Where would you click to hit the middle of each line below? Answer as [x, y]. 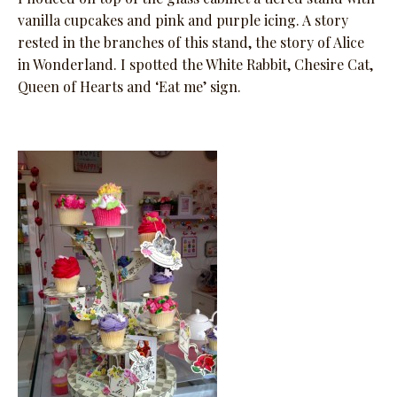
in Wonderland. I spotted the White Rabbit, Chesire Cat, [195, 65]
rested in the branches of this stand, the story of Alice [191, 43]
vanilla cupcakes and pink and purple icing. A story [183, 20]
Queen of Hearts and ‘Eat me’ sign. [129, 87]
